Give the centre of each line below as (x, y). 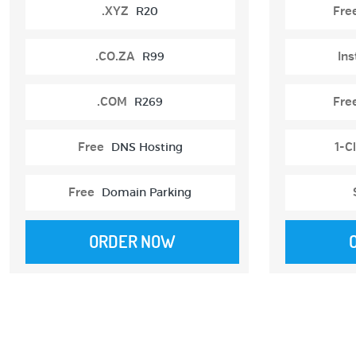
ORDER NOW (133, 241)
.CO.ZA (116, 56)
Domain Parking (147, 192)
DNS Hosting (147, 147)
